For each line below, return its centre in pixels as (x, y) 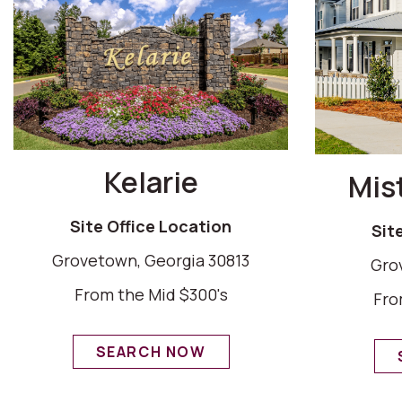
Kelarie (151, 182)
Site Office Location (151, 226)
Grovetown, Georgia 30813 (151, 260)
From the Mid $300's (151, 294)
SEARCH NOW (151, 351)
